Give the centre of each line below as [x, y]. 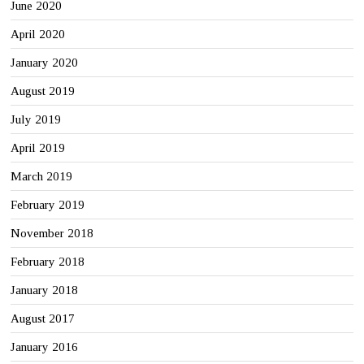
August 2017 [43, 318]
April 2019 [38, 147]
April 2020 [38, 34]
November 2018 [52, 233]
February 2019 [48, 204]
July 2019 [36, 119]
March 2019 [42, 176]
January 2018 [45, 290]
